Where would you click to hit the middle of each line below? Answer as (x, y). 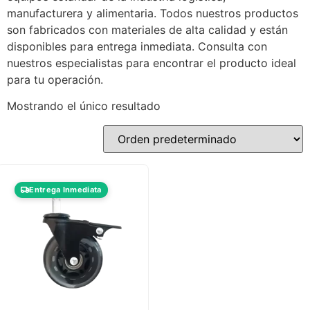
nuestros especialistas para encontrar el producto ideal (152, 63)
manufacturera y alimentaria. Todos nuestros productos (153, 13)
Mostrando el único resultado (84, 106)
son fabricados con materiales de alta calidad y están (147, 30)
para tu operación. (55, 80)
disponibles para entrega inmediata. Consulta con (137, 46)
